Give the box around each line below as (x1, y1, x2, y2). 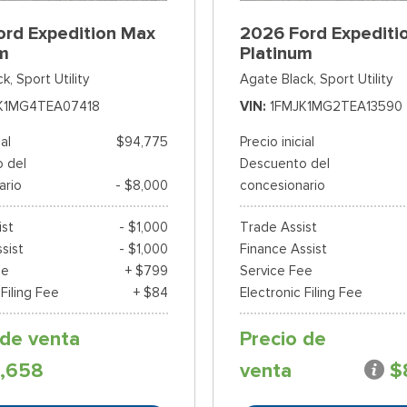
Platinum (239, 42, 313, 65)
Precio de (239, 326, 326, 352)
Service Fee (239, 263, 313, 280)
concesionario (239, 177, 325, 194)
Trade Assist (239, 219, 317, 236)
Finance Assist (239, 241, 327, 258)
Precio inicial (239, 134, 314, 151)
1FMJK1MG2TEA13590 (269, 98, 402, 115)
